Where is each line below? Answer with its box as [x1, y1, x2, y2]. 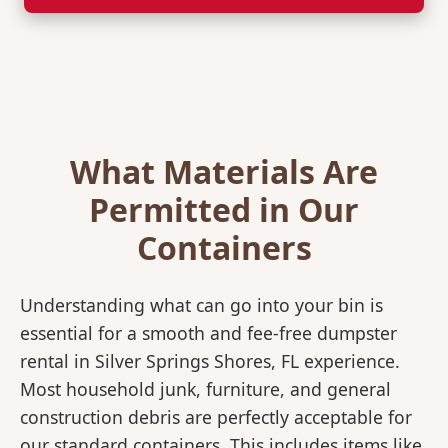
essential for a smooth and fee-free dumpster [20, 321, 397, 346]
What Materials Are [70, 150, 378, 194]
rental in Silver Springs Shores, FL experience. [20, 349, 400, 374]
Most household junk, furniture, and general [20, 377, 391, 402]
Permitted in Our [89, 188, 359, 232]
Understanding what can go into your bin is [20, 293, 383, 318]
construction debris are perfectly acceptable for [20, 405, 412, 430]
